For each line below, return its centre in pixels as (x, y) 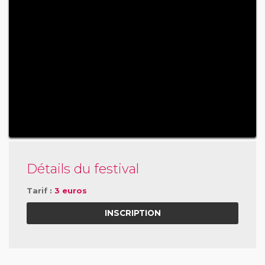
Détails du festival (83, 169)
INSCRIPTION (132, 213)
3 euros (71, 190)
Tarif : (41, 190)
